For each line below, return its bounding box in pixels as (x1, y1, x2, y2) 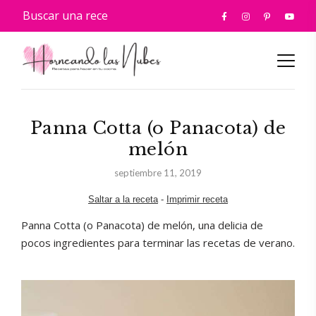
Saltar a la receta (88, 194, 158, 205)
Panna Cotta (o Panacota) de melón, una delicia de (21, 218, 263, 232)
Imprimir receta (166, 194, 228, 205)
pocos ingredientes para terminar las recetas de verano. (21, 236, 295, 250)
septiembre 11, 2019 (114, 167, 202, 178)
